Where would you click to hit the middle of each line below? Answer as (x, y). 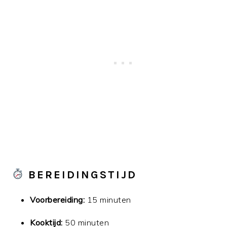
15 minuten (108, 199)
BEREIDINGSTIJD (81, 175)
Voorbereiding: (58, 199)
